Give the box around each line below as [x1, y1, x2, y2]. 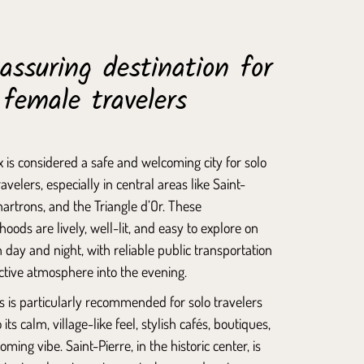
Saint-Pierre [65, 336, 131, 354]
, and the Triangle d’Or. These [42, 196, 201, 214]
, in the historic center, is [130, 336, 261, 354]
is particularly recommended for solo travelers [4, 292, 262, 310]
